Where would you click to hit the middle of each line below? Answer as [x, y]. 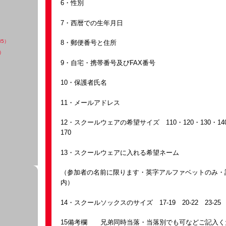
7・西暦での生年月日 [95, 23]
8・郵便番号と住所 [92, 43]
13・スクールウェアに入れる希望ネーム [120, 152]
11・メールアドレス [94, 102]
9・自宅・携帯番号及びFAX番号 [111, 63]
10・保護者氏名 [87, 82]
